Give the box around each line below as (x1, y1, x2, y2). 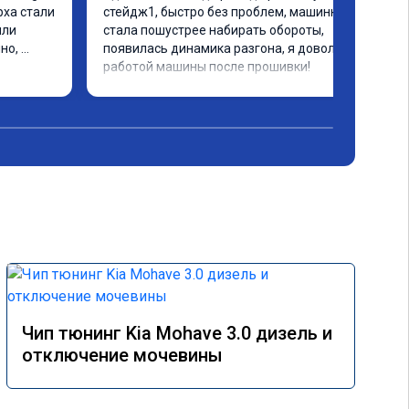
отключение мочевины (22, 344, 223, 366)
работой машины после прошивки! (103, 59, 310, 74)
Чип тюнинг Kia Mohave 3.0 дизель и (22, 322, 332, 344)
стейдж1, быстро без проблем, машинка (103, 5, 344, 19)
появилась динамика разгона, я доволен (103, 41, 350, 56)
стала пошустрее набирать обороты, (103, 23, 324, 37)
